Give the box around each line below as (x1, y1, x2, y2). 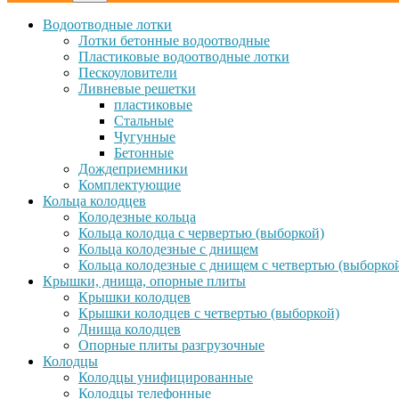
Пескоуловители (78, 65, 177, 80)
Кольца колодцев (43, 193, 146, 208)
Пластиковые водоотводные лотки (78, 49, 289, 64)
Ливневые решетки (78, 81, 196, 96)
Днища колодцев (78, 322, 181, 337)
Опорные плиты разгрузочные (78, 338, 265, 353)
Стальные (114, 113, 174, 128)
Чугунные (114, 129, 175, 144)
